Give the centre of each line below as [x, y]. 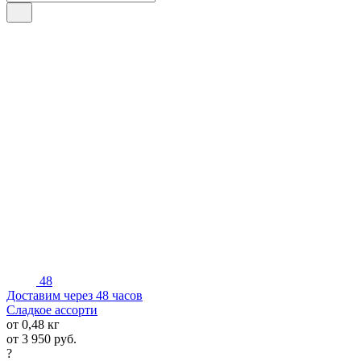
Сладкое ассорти [52, 309]
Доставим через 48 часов [75, 295]
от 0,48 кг [33, 324]
